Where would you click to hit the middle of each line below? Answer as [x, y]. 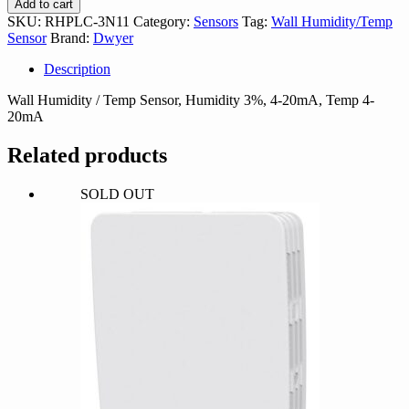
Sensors [216, 21]
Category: [163, 21]
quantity [30, 15]
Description [77, 68]
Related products [87, 155]
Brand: [72, 37]
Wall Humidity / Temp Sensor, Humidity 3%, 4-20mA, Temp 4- [191, 100]
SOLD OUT [117, 194]
